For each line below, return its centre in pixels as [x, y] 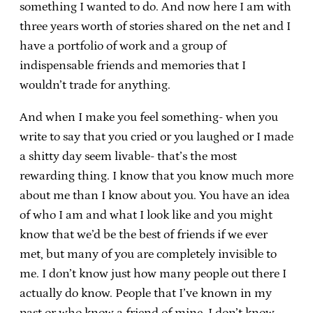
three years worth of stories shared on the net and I [155, 26]
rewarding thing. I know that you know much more [156, 176]
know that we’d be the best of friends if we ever [144, 234]
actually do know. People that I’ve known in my [146, 293]
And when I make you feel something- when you [149, 117]
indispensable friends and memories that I [133, 65]
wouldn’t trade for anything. [95, 85]
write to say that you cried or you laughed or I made [156, 137]
